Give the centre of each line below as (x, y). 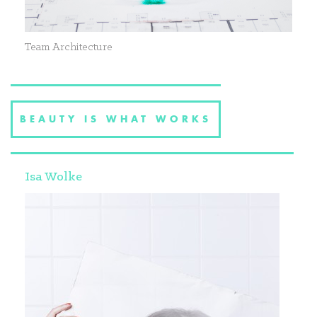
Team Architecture (69, 48)
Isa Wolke (53, 178)
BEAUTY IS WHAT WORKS (116, 119)
